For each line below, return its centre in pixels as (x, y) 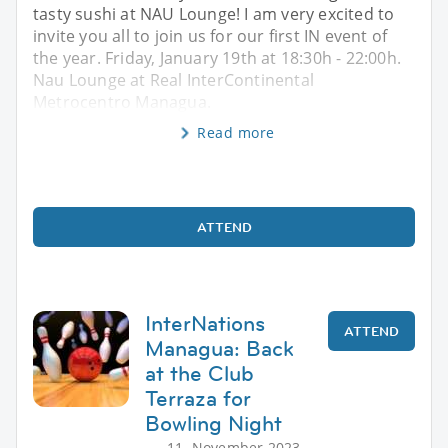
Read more (236, 132)
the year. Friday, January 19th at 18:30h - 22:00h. (217, 57)
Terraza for (198, 398)
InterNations (205, 323)
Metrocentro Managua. (122, 101)
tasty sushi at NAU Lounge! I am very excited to (214, 13)
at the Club (199, 373)
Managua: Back (219, 348)
